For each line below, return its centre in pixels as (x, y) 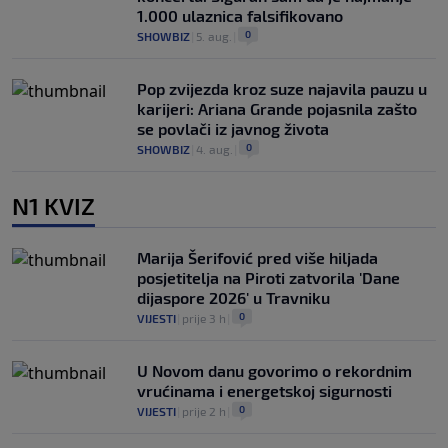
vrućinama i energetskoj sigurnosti (264, 390)
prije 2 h (204, 410)
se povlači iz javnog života (233, 128)
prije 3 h (204, 317)
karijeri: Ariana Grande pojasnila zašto (277, 108)
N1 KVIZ (53, 205)
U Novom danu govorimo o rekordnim (274, 370)
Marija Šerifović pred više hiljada (257, 257)
